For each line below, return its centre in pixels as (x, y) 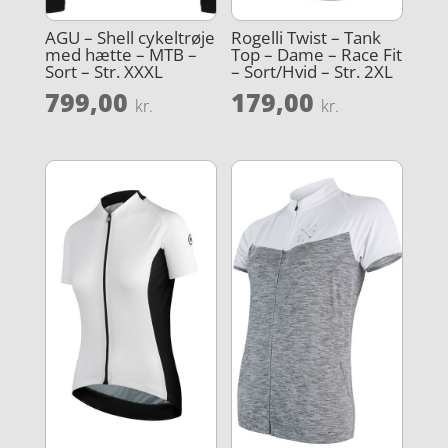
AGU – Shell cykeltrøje (129, 38)
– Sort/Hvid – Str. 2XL (312, 72)
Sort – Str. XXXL (103, 72)
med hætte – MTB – (120, 55)
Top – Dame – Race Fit (317, 55)
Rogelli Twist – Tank (306, 38)
